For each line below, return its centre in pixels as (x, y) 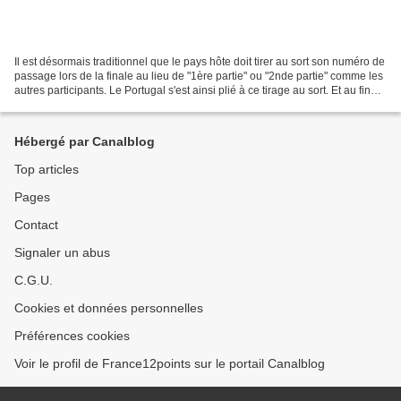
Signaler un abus (62, 252)
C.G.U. (34, 280)
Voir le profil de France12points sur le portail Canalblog (170, 363)
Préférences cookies (72, 336)
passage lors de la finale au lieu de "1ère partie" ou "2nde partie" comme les (199, 76)
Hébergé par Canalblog (85, 141)
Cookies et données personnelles (109, 308)
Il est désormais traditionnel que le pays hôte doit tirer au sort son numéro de (200, 61)
